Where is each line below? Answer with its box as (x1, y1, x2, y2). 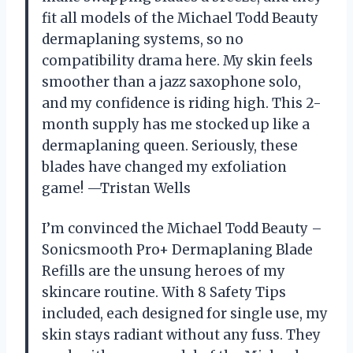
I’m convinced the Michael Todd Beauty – (42, 220, 322, 238)
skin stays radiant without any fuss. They (42, 326, 321, 344)
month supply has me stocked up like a (42, 116, 310, 134)
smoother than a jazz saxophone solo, (42, 73, 301, 91)
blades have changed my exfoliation (42, 158, 287, 176)
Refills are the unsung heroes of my (42, 262, 285, 281)
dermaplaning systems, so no (42, 31, 243, 49)
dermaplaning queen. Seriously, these (42, 137, 298, 155)
